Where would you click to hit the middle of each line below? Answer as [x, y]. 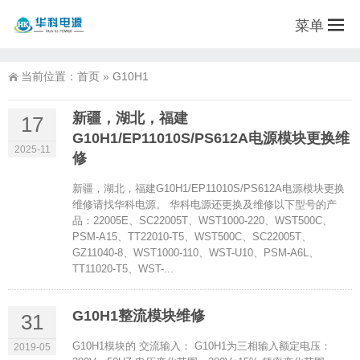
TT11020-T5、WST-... [123, 269]
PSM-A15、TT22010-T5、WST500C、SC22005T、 [192, 237]
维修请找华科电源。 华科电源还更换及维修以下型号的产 [205, 205]
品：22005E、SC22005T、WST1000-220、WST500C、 [202, 221]
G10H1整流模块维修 [139, 316]
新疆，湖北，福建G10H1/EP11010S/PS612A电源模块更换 [209, 188]
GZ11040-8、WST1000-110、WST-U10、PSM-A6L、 [196, 253]
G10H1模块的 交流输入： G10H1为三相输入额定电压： [202, 346]
